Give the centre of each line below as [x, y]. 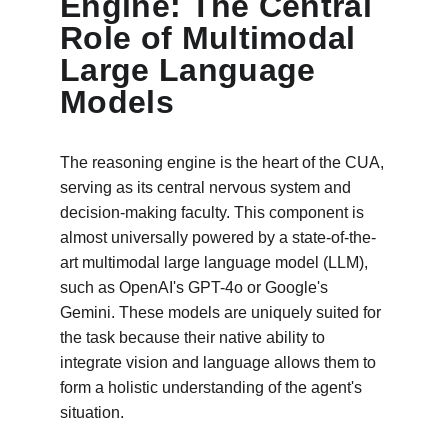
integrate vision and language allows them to [220, 362]
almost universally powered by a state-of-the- [218, 237]
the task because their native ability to [194, 337]
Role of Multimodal [213, 38]
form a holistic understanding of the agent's [213, 387]
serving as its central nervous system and [207, 187]
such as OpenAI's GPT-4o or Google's [196, 287]
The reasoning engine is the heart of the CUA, [224, 162]
